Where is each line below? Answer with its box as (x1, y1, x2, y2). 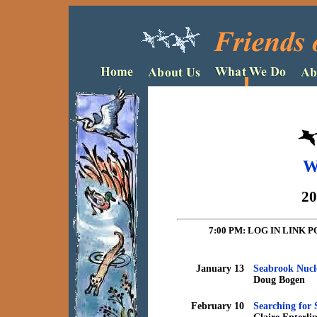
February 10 (191, 301, 244, 311)
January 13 (196, 263, 244, 274)
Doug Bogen (253, 275, 305, 285)
